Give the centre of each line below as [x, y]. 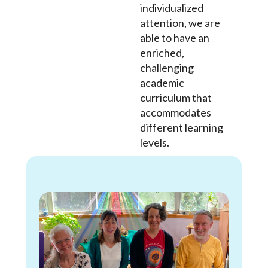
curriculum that [176, 97]
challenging [167, 67]
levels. [154, 142]
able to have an [174, 37]
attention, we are [180, 22]
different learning [181, 127]
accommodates [175, 112]
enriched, [162, 52]
